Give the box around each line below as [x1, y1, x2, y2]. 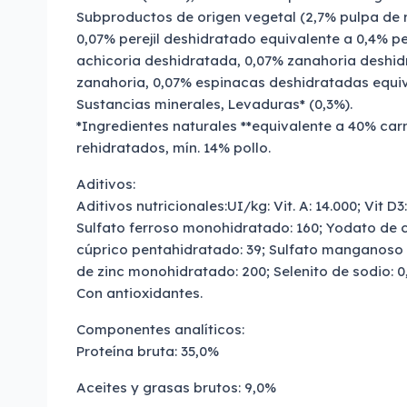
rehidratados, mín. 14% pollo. [76, 139, 271, 156]
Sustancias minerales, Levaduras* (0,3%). [76, 95, 352, 113]
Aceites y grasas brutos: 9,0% [76, 379, 276, 396]
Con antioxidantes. [76, 284, 203, 302]
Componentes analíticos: [76, 321, 244, 338]
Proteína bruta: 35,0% [76, 342, 219, 360]
